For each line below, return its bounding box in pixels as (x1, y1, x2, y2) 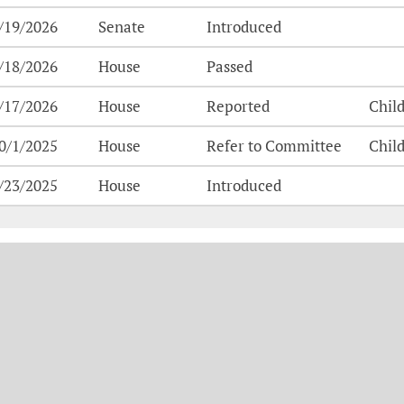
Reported (207, 96, 271, 116)
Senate (98, 16, 146, 37)
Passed (207, 56, 253, 77)
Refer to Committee (207, 135, 343, 156)
